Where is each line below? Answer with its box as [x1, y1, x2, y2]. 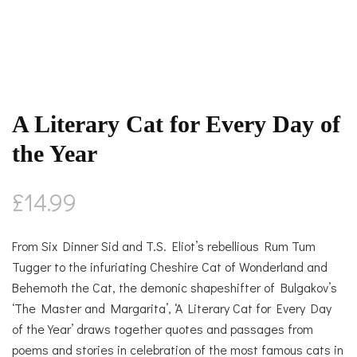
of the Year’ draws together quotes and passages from [12, 320, 313, 338]
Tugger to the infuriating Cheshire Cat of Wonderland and [12, 258, 328, 276]
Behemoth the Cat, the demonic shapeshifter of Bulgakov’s [12, 279, 337, 296]
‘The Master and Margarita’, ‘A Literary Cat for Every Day [12, 300, 331, 317]
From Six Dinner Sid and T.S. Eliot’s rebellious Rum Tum [12, 237, 316, 255]
